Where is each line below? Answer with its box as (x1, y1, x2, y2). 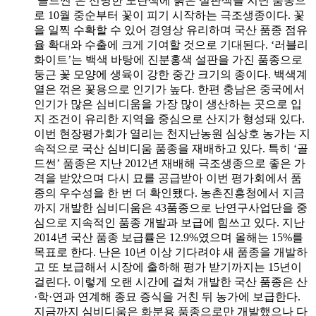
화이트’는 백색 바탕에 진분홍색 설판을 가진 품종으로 (34, 53, 303, 66)
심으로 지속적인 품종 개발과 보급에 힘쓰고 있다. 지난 (34, 216, 305, 229)
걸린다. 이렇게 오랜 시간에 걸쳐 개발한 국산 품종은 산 (34, 275, 308, 288)
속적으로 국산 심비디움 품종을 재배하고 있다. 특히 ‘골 (34, 142, 308, 154)
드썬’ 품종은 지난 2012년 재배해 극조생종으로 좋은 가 (34, 157, 305, 169)
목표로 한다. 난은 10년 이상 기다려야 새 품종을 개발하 (34, 245, 308, 258)
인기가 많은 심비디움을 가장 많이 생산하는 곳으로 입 (34, 97, 302, 110)
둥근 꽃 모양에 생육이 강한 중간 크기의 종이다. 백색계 (34, 68, 308, 80)
